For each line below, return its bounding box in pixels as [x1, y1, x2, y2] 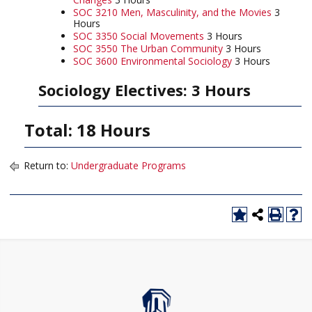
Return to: [21, 159, 71, 172]
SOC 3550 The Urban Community [73, 42, 223, 55]
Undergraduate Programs [71, 159, 186, 172]
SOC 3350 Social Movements [73, 29, 204, 42]
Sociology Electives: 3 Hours [38, 79, 251, 100]
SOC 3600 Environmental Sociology [73, 54, 232, 68]
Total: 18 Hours [24, 118, 150, 141]
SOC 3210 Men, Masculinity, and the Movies [73, 6, 272, 19]
